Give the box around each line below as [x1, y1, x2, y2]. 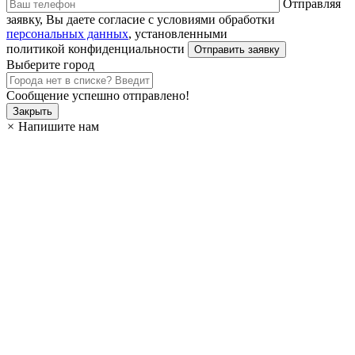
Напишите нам [18, 120, 99, 134]
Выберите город [6, 58, 94, 72]
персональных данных [6, 27, 128, 41]
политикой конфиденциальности [6, 42, 188, 56]
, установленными [128, 27, 227, 41]
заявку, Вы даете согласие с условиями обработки [6, 13, 275, 27]
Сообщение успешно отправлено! [6, 89, 189, 103]
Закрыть [13, 105, 52, 118]
